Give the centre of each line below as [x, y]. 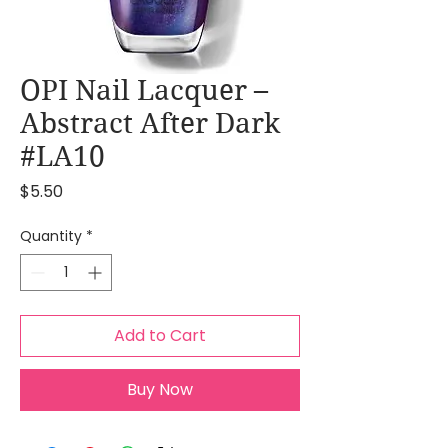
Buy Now [160, 389]
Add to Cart [160, 335]
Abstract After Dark [150, 123]
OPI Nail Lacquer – [144, 90]
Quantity [51, 236]
